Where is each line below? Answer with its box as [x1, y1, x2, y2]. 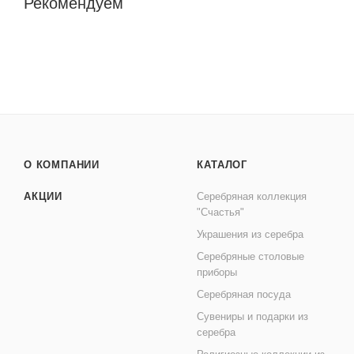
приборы [197, 266, 238, 278]
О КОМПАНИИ [24, 159, 100, 171]
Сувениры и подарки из [197, 311, 309, 322]
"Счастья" [197, 206, 245, 218]
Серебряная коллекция [197, 190, 307, 202]
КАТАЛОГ [197, 159, 247, 171]
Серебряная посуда [197, 288, 292, 300]
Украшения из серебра [197, 228, 304, 240]
